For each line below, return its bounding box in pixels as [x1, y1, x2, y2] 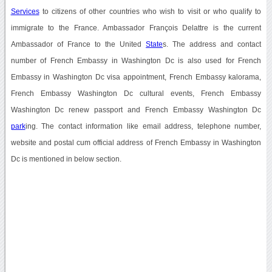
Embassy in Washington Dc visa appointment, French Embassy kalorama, [10, 73, 262, 81]
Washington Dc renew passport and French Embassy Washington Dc [10, 106, 262, 114]
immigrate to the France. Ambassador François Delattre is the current [10, 24, 262, 32]
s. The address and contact [163, 40, 262, 48]
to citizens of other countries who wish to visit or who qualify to [39, 7, 262, 15]
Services [10, 7, 39, 15]
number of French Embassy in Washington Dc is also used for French [10, 56, 262, 64]
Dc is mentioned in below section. [10, 155, 121, 163]
